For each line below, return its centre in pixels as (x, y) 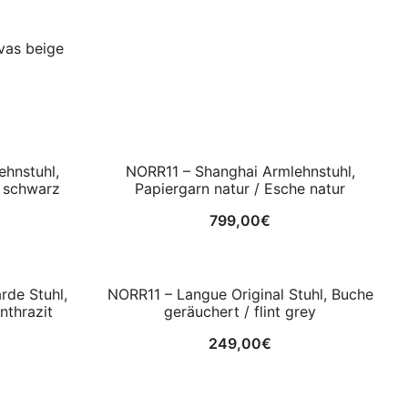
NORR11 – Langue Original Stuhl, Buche (240, 294)
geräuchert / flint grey (240, 311)
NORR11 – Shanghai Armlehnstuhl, (240, 171)
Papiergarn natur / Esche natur (240, 188)
